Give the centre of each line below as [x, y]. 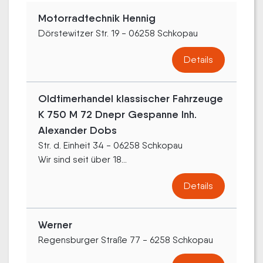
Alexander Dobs [77, 130]
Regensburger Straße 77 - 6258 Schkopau [126, 240]
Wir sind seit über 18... [82, 159]
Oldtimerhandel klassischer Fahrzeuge [131, 99]
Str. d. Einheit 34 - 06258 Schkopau [110, 145]
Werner [55, 225]
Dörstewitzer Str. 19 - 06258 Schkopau [118, 33]
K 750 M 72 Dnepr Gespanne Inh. [117, 114]
